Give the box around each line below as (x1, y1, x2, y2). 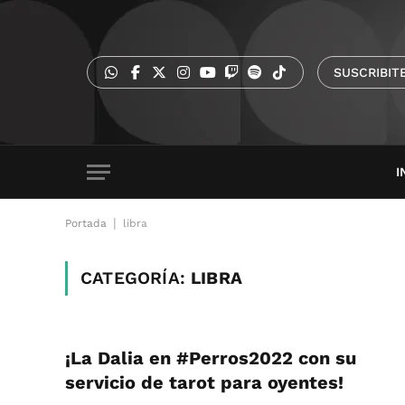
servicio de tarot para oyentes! (65, 372, 344, 393)
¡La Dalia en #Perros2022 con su (65, 347, 356, 369)
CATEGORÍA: (80, 268, 192, 288)
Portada (65, 217, 107, 230)
